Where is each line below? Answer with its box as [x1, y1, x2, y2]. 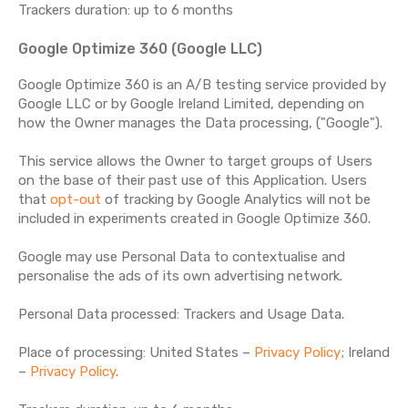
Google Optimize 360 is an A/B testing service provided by [18, 76, 386, 93]
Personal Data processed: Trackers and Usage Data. [18, 306, 344, 322]
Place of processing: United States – [18, 344, 254, 361]
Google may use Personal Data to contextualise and [18, 249, 345, 265]
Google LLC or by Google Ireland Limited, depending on [18, 96, 364, 112]
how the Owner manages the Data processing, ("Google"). [18, 115, 382, 131]
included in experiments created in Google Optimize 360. [18, 210, 371, 227]
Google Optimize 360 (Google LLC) [18, 40, 262, 57]
